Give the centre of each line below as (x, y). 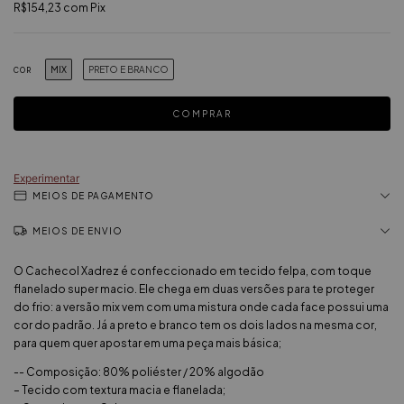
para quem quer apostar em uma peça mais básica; (147, 344)
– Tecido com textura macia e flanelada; (119, 390)
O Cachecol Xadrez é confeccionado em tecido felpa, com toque (193, 271)
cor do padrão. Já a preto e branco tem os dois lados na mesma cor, (195, 326)
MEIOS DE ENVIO (78, 231)
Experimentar (46, 179)
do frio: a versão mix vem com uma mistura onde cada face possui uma (201, 308)
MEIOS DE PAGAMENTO (93, 196)
